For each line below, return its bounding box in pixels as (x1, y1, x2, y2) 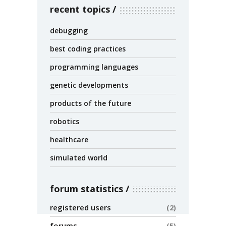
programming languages (50, 62, 138, 72)
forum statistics (50, 183, 123, 195)
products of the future (50, 98, 131, 108)
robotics (50, 117, 79, 126)
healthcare (50, 135, 88, 144)
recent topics (50, 3, 110, 15)
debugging (50, 26, 88, 35)
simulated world (50, 153, 107, 162)
